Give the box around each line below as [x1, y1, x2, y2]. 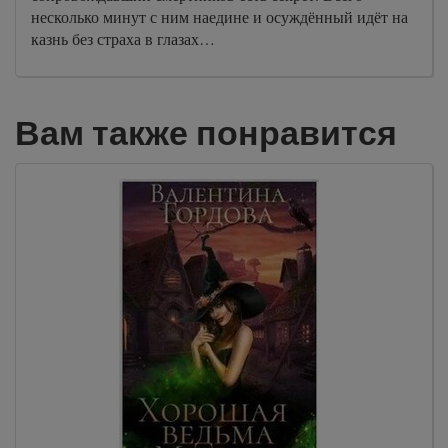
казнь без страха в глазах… [31, 27, 215, 49]
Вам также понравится [15, 113, 397, 153]
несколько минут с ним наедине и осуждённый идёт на [31, 5, 408, 27]
